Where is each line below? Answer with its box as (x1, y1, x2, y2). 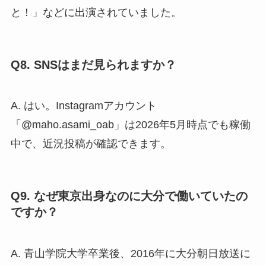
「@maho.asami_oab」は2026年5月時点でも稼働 (10, 119, 251, 131)
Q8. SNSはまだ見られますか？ (10, 58, 176, 71)
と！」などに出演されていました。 (10, 6, 182, 18)
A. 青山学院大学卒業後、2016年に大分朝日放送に (10, 247, 251, 259)
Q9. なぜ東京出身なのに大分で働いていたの (10, 189, 248, 203)
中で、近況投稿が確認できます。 (10, 138, 171, 150)
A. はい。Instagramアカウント (10, 100, 157, 112)
